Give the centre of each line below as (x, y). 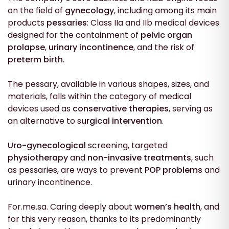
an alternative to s (44, 121)
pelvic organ (166, 35)
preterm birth (35, 59)
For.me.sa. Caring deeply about (71, 207)
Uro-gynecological (47, 145)
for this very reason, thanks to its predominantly (104, 219)
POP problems (174, 170)
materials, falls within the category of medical (99, 96)
